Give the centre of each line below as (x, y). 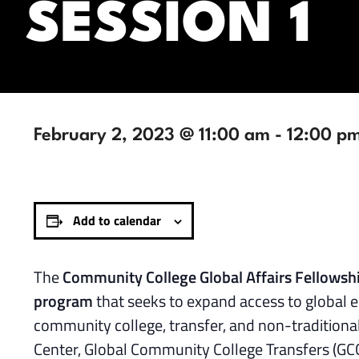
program (63, 301)
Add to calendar (117, 221)
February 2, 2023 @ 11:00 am (152, 136)
